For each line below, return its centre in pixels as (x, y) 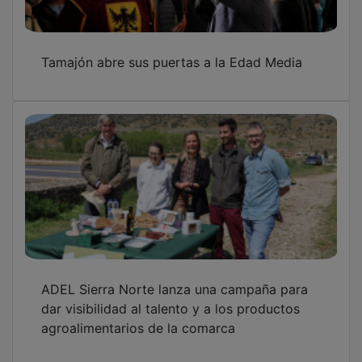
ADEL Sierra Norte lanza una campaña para (175, 278)
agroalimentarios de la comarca (138, 316)
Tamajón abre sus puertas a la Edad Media (172, 51)
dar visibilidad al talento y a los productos (170, 297)
